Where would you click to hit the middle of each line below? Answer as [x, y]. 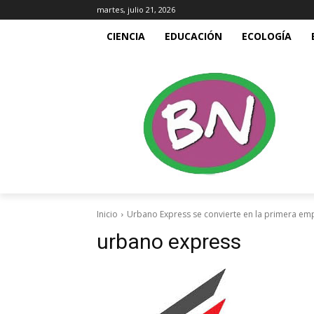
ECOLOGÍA [267, 36]
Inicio [107, 214]
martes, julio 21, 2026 [136, 9]
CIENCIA [126, 36]
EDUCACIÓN [193, 36]
